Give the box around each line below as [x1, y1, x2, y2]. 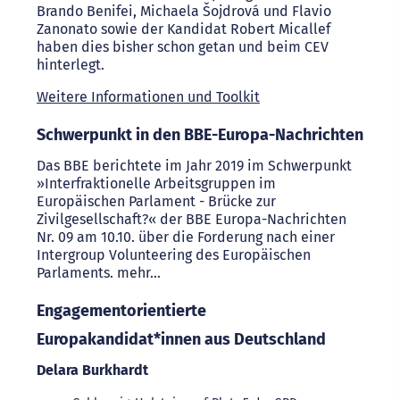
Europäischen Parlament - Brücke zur [37, 193, 276, 210]
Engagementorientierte [37, 301, 206, 321]
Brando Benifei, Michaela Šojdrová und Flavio [37, 3, 331, 20]
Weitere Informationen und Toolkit [37, 88, 260, 105]
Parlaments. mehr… [37, 264, 161, 281]
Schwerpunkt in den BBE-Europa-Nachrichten [37, 125, 363, 145]
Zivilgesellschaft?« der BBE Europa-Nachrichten [37, 211, 346, 228]
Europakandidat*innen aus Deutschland [37, 329, 326, 349]
